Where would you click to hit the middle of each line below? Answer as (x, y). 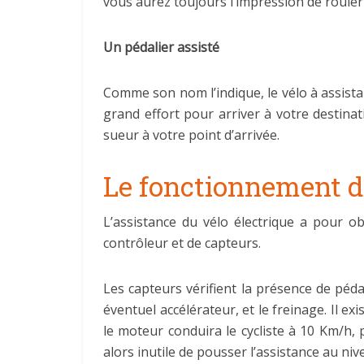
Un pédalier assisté (161, 47)
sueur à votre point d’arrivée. (191, 135)
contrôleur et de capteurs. (182, 243)
